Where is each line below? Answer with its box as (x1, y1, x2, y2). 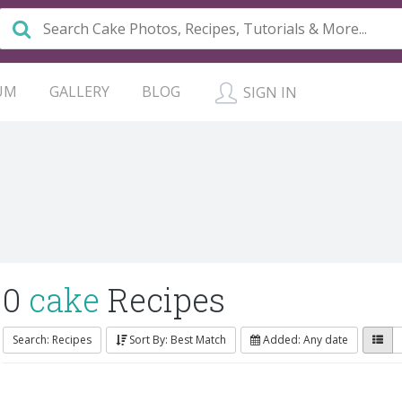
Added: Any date (263, 332, 348, 347)
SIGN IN (240, 83, 297, 102)
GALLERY (49, 82, 109, 101)
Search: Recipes (13, 332, 92, 347)
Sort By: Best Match (129, 332, 226, 347)
